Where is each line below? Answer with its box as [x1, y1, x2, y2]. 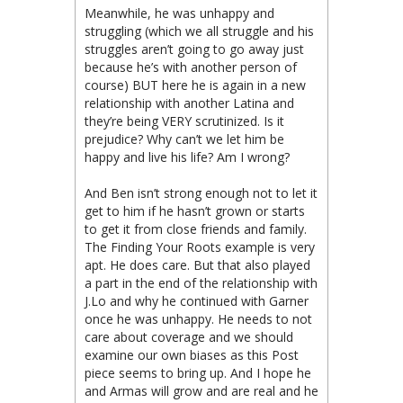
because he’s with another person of [85, 58, 297, 76]
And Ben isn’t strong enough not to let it [85, 184, 318, 201]
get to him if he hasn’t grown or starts [85, 202, 305, 219]
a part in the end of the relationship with [85, 274, 318, 291]
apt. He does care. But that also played [85, 256, 310, 273]
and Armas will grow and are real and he [85, 382, 318, 399]
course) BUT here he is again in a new [85, 76, 306, 94]
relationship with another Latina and [85, 94, 294, 112]
